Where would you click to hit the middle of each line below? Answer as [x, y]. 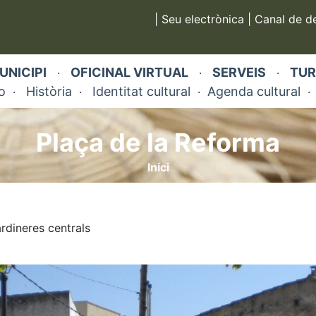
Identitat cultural [141, 92]
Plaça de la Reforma [158, 143]
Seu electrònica [203, 19]
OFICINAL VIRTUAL [129, 73]
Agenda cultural [254, 92]
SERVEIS [239, 73]
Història [49, 92]
